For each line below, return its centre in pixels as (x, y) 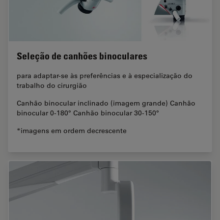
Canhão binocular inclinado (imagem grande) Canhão (106, 103)
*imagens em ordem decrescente (72, 130)
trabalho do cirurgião (52, 85)
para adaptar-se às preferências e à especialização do (105, 75)
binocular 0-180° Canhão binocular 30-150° (88, 113)
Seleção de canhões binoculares (82, 56)
